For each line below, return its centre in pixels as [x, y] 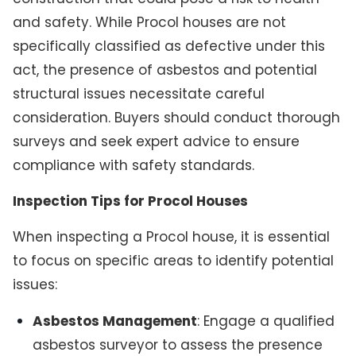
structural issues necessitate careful [138, 93]
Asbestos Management [115, 321]
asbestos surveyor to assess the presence [178, 344]
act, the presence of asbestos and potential [164, 70]
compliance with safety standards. [133, 165]
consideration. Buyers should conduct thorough [176, 117]
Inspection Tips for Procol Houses [130, 201]
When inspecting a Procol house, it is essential [171, 237]
